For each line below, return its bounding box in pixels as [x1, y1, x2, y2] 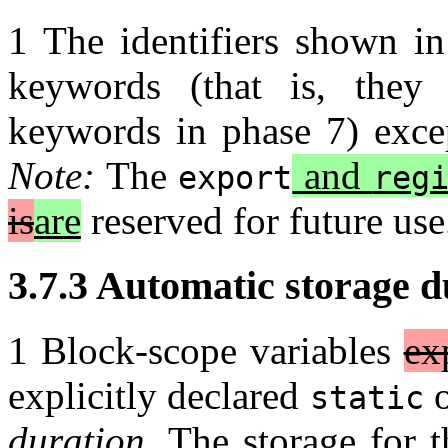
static [309, 379, 424, 416]
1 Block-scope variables [8, 328, 404, 372]
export [178, 160, 293, 197]
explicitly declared [8, 373, 310, 417]
